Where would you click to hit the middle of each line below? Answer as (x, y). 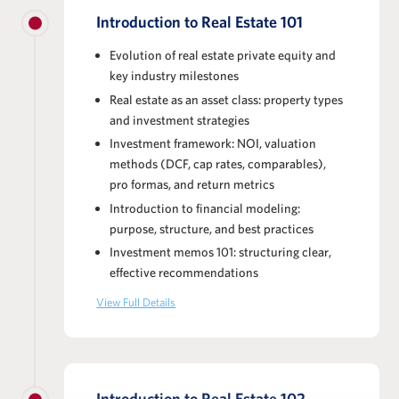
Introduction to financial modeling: (204, 208)
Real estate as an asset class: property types (226, 99)
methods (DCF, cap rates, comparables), (217, 164)
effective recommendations (183, 273)
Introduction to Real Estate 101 (200, 21)
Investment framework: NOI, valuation (212, 143)
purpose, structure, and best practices (211, 228)
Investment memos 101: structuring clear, (220, 252)
